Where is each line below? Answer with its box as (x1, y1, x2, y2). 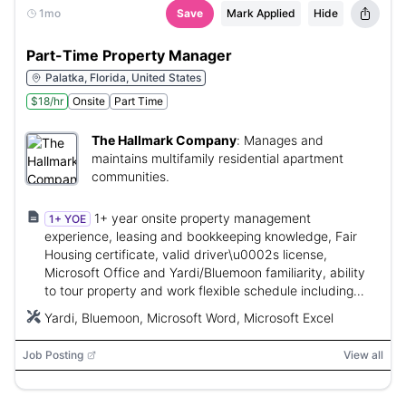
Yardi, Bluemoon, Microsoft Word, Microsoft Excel (44, 310, 333, 325)
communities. (92, 169, 169, 184)
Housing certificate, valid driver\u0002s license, (44, 246, 327, 262)
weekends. (44, 301, 108, 316)
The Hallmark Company (92, 132, 237, 148)
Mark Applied (227, 6, 295, 20)
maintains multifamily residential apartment (92, 150, 343, 166)
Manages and (244, 132, 324, 148)
